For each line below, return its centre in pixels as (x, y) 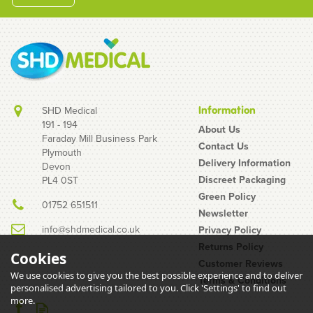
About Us (219, 130)
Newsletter (223, 213)
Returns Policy (231, 247)
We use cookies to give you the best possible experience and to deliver (156, 275)
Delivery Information (244, 163)
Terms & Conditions (242, 281)
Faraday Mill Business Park (100, 139)
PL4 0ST (60, 181)
